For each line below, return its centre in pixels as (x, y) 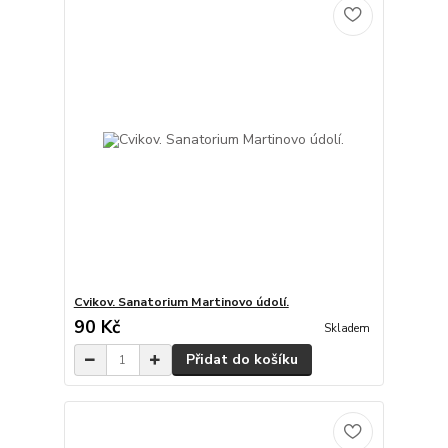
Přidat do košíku (241, 360)
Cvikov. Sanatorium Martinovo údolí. (181, 302)
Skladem (346, 328)
